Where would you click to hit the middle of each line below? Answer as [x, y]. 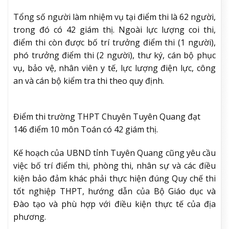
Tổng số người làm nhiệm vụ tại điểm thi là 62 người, [114, 17]
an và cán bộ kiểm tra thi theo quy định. [89, 81]
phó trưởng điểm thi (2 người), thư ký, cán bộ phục [114, 55]
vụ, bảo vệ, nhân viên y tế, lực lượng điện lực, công [114, 68]
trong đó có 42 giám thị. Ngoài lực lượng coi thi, [114, 29]
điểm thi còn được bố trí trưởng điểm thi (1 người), [114, 42]
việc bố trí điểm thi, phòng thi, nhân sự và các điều [114, 166]
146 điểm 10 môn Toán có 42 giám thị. [86, 130]
